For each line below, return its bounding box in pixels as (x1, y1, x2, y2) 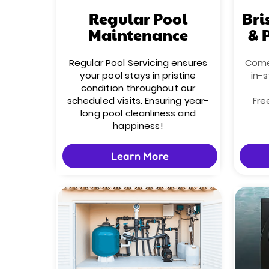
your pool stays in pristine (80, 69, 196, 82)
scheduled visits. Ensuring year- (67, 94, 210, 107)
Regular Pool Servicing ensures (68, 56, 208, 69)
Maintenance (88, 24, 188, 45)
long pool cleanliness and (80, 107, 196, 119)
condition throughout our (80, 82, 196, 94)
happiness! (113, 119, 163, 132)
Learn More (111, 150, 169, 162)
